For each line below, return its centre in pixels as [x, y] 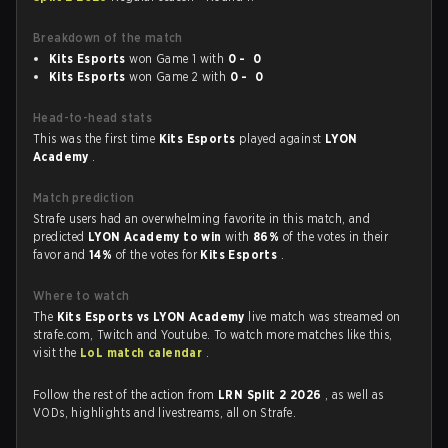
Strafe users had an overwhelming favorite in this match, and [201, 218]
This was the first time [96, 138]
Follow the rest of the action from [125, 394]
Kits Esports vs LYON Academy [152, 316]
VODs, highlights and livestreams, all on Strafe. [165, 412]
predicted [61, 236]
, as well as [354, 394]
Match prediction [84, 197]
